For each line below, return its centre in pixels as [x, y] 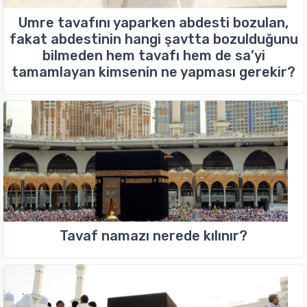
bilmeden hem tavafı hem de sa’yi [153, 56]
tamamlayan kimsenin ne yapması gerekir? [153, 72]
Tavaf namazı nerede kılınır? [153, 236]
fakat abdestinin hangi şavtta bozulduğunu [153, 39]
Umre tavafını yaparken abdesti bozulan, [153, 23]
